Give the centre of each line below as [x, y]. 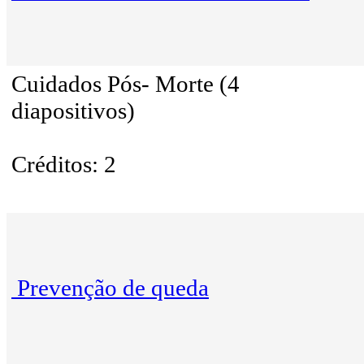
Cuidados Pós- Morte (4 [126, 84]
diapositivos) [73, 111]
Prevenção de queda [113, 288]
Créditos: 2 [64, 165]
